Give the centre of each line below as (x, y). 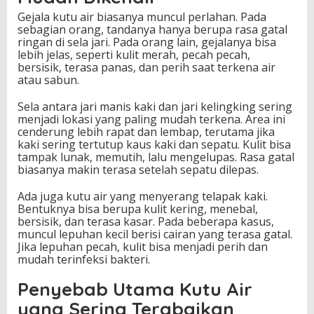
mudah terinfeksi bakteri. (84, 260)
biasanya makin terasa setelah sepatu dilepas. (138, 170)
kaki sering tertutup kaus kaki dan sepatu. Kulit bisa (154, 145)
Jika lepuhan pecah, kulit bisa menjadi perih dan (143, 247)
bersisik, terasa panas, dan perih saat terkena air (146, 68)
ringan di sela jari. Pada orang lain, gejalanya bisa (147, 42)
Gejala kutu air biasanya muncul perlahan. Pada (142, 17)
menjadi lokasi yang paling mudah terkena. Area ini (151, 120)
